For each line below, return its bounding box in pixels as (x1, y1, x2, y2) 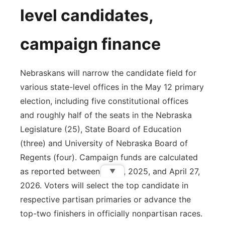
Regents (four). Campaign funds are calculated (20, 152, 198, 162)
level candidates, (20, 6, 153, 25)
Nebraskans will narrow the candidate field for (20, 68, 196, 78)
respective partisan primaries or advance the (20, 194, 191, 204)
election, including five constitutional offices (20, 96, 188, 106)
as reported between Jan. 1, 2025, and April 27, (20, 166, 200, 176)
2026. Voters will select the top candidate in (20, 180, 188, 190)
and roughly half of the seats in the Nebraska (20, 110, 192, 120)
